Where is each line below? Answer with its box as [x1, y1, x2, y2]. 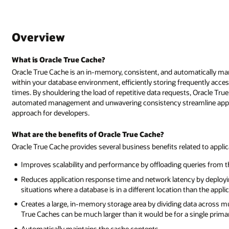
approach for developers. [12, 107, 90, 118]
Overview [12, 30, 65, 44]
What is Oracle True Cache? [12, 55, 105, 65]
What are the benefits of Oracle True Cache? [12, 129, 164, 139]
